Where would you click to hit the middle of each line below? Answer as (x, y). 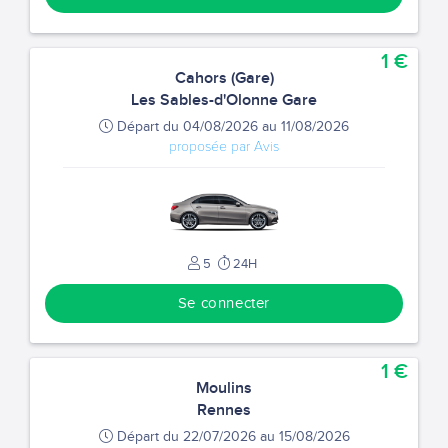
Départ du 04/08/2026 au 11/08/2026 (231, 127)
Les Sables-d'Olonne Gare (224, 100)
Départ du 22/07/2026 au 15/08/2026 (231, 437)
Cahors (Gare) (224, 78)
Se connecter (224, 303)
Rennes (224, 410)
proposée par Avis (224, 147)
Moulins (224, 388)
